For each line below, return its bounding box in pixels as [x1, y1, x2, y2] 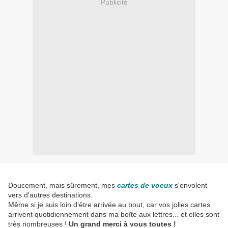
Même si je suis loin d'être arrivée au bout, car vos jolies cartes [8, 201, 210, 209]
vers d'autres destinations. [8, 191, 93, 199]
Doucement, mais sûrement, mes [8, 181, 115, 190]
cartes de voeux [117, 181, 175, 190]
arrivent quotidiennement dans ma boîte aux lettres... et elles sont [8, 210, 219, 219]
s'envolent [175, 181, 207, 190]
